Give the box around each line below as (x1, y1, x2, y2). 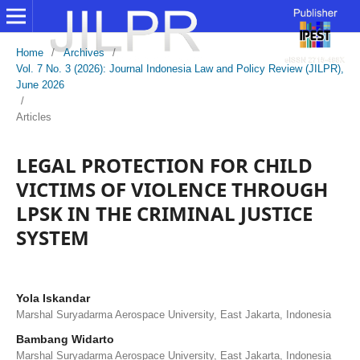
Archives (63, 46, 104, 59)
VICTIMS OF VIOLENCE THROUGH (15, 175, 328, 202)
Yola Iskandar (15, 291, 90, 305)
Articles (15, 110, 51, 123)
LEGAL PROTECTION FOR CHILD (15, 151, 313, 178)
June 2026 (15, 78, 64, 91)
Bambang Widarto (15, 332, 114, 346)
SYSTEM (15, 223, 89, 251)
